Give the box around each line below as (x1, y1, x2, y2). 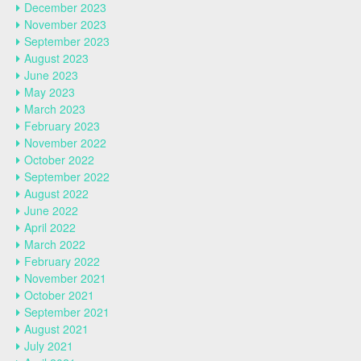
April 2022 (24, 219, 76, 235)
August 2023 (24, 50, 89, 66)
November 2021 (24, 270, 106, 286)
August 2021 (24, 321, 89, 337)
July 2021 (24, 338, 73, 354)
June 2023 (24, 67, 78, 83)
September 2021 (24, 304, 110, 320)
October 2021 (24, 287, 94, 303)
